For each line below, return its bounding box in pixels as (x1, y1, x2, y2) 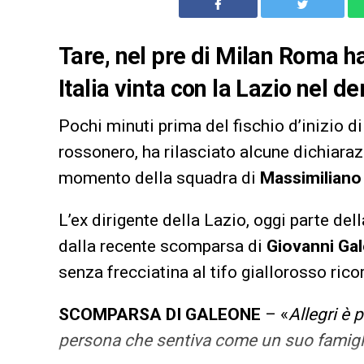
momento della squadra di (58, 168, 260, 188)
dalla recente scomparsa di (58, 236, 266, 257)
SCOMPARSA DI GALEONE (58, 305, 265, 325)
